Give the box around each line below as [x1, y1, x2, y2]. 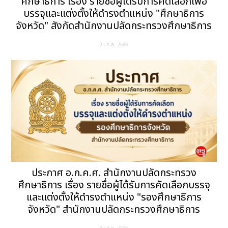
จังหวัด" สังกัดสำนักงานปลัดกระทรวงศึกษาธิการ [16, 18, 212, 34]
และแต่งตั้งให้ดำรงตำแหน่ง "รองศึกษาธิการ [26, 190, 202, 206]
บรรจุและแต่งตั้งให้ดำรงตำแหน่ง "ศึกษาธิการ [23, 6, 205, 22]
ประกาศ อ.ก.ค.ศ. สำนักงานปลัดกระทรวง [31, 165, 196, 181]
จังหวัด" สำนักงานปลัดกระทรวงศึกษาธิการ [27, 202, 201, 218]
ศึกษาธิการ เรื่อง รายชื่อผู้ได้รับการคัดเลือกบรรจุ [17, 178, 210, 193]
